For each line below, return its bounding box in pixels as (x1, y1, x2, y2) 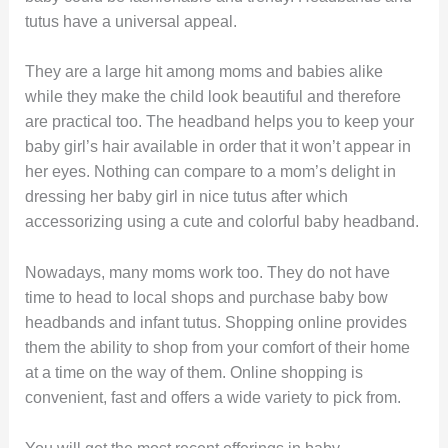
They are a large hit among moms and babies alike (24, 63, 383, 81)
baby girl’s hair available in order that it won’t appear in (24, 138, 411, 156)
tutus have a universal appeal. (24, 12, 237, 30)
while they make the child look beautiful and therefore (24, 88, 401, 106)
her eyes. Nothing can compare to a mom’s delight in (24, 163, 396, 181)
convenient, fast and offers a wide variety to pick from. (24, 388, 401, 406)
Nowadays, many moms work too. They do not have (24, 263, 390, 281)
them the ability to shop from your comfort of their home (24, 338, 410, 356)
